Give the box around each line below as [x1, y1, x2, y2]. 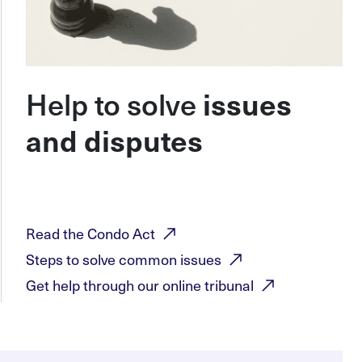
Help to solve [25, 82, 203, 126]
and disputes [25, 120, 203, 161]
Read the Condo [25, 222, 133, 245]
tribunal [204, 274, 254, 297]
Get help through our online [25, 274, 204, 297]
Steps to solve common [25, 248, 180, 271]
